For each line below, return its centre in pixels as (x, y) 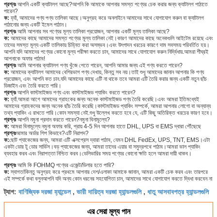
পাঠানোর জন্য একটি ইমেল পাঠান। (36, 24)
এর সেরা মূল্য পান (108, 211)
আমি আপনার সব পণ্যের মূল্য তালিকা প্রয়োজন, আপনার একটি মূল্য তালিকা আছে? (93, 31)
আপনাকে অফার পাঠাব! (24, 58)
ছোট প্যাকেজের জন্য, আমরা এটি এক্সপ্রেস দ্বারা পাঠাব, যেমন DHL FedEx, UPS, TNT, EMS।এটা (109, 140)
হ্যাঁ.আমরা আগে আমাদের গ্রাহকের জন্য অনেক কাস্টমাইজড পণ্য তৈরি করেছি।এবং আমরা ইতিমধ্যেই (105, 99)
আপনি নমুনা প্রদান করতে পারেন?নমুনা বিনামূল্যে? (64, 119)
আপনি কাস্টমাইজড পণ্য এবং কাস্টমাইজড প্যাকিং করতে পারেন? (77, 92)
